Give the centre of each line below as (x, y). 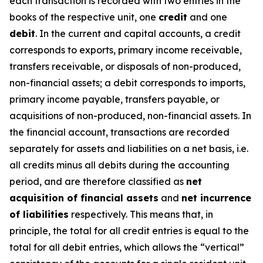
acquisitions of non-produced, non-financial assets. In (130, 116)
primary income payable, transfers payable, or (114, 99)
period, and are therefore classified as (98, 181)
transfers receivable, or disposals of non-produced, (125, 66)
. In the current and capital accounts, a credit (138, 33)
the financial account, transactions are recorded (119, 132)
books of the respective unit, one (84, 17)
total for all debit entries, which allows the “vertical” (127, 247)
